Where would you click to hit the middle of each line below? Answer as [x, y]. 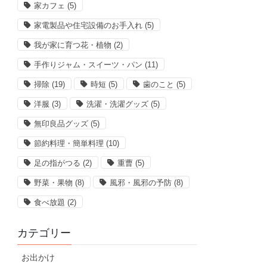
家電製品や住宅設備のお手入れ [89, 26]
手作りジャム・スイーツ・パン [89, 65]
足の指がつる [58, 163]
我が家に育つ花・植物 [73, 45]
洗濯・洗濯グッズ [118, 104]
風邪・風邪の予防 [141, 183]
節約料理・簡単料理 [69, 144]
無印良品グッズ [61, 124]
